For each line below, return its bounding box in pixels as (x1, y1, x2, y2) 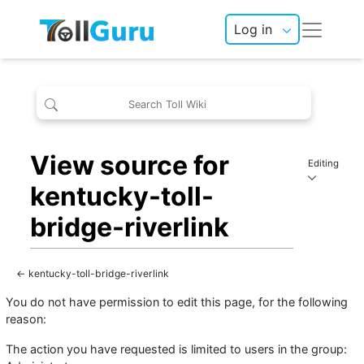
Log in (234, 21, 273, 37)
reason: (6, 311, 47, 326)
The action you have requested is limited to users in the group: (6, 341, 348, 356)
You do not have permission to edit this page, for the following (6, 294, 349, 309)
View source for (30, 149, 230, 182)
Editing (307, 158, 344, 170)
